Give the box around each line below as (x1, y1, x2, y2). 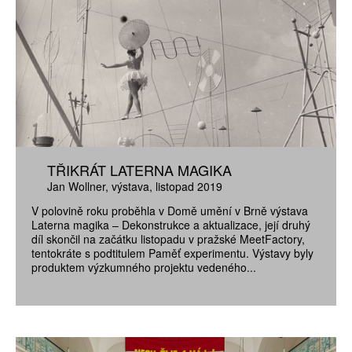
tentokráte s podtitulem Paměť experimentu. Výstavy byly (31, 245, 313, 262)
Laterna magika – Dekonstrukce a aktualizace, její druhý (31, 217, 310, 233)
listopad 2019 (156, 178, 222, 194)
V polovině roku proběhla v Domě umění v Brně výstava (31, 203, 308, 219)
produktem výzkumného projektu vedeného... (31, 259, 256, 276)
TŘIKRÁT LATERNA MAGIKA (47, 159, 232, 180)
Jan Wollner (47, 178, 105, 194)
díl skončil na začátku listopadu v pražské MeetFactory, (31, 231, 305, 247)
